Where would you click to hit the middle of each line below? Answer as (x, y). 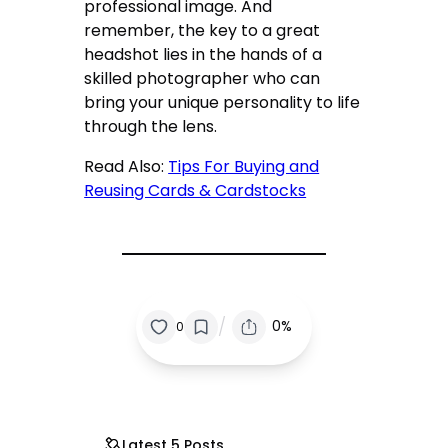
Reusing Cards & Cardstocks (195, 191)
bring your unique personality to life (222, 103)
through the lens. (151, 127)
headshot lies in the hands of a (203, 55)
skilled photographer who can (202, 79)
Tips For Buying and (244, 167)
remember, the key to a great (202, 31)
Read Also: (126, 167)
